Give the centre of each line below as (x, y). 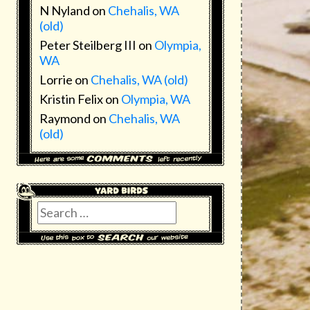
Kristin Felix (71, 99)
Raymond (65, 119)
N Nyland (65, 11)
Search (55, 210)
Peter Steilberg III (88, 45)
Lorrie (56, 80)
